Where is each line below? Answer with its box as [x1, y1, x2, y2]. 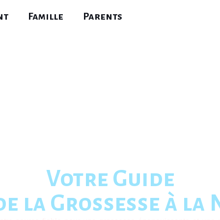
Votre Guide [46, 166, 174, 192]
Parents [83, 11, 123, 22]
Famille [28, 11, 64, 22]
